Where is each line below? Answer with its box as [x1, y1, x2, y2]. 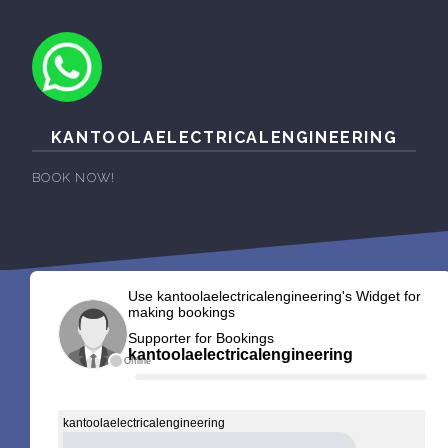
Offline [123, 356, 151, 367]
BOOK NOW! [32, 169, 116, 185]
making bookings [127, 304, 235, 321]
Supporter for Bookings [127, 330, 274, 347]
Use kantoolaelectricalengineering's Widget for [127, 288, 421, 305]
